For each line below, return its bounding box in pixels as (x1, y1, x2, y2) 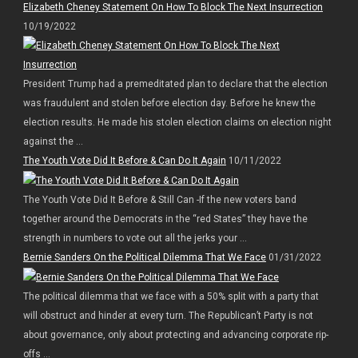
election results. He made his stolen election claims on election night (22, 116, 332, 128)
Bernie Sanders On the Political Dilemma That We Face (22, 251, 266, 263)
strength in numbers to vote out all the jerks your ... (22, 232, 247, 244)
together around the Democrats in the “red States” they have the (22, 213, 308, 225)
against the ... (22, 135, 83, 147)
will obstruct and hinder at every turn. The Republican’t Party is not (22, 309, 313, 321)
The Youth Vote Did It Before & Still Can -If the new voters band (22, 193, 296, 205)
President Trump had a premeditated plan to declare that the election (22, 78, 328, 89)
